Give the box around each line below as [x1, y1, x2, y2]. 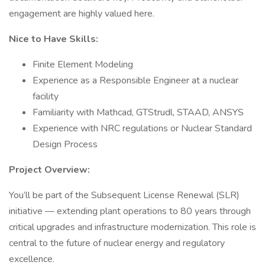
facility [33, 90, 59, 103]
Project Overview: [9, 163, 90, 176]
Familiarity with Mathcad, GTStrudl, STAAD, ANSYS [33, 106, 244, 119]
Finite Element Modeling [33, 58, 133, 71]
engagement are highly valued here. [9, 7, 154, 20]
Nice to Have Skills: [9, 33, 98, 46]
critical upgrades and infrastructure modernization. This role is [9, 221, 256, 234]
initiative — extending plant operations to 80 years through [9, 205, 251, 218]
